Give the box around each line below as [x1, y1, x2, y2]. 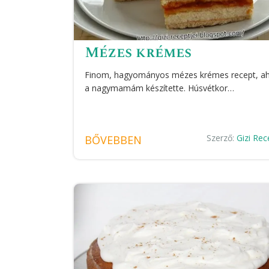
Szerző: [206, 131, 237, 144]
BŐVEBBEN [84, 132, 142, 147]
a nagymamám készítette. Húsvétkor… [84, 82, 234, 94]
